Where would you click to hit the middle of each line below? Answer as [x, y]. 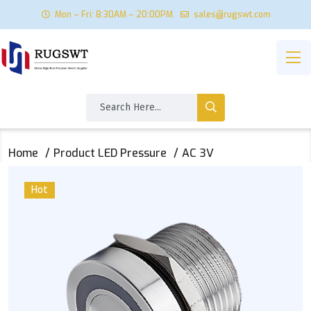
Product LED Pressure [110, 153]
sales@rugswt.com [232, 15]
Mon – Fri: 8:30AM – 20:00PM [114, 15]
